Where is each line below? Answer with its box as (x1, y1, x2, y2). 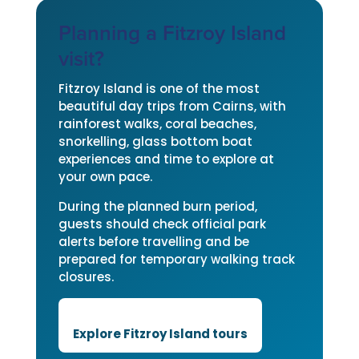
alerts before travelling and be (58, 233, 249, 250)
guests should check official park (58, 216, 266, 232)
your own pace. (58, 168, 152, 185)
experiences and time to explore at (58, 151, 274, 167)
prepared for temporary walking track (58, 251, 295, 268)
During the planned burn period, (58, 198, 257, 215)
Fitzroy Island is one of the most (58, 80, 260, 97)
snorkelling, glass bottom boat (58, 133, 252, 150)
